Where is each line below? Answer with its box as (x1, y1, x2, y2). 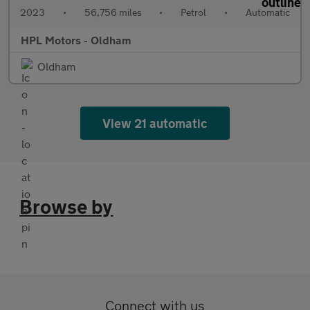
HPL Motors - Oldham (21, 33, 131, 47)
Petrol (181, 6, 207, 19)
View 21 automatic (102, 116, 208, 131)
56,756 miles (84, 6, 142, 19)
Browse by (19, 195, 113, 219)
